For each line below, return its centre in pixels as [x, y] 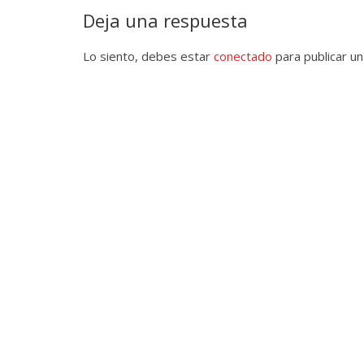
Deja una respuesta [165, 20]
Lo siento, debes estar [148, 56]
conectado [243, 56]
